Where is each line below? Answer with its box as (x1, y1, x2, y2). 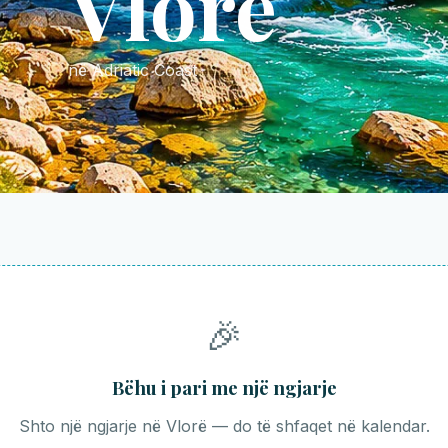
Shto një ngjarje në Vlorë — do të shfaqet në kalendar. (18, 415, 430, 436)
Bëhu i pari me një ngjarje (111, 374, 337, 400)
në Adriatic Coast (68, 59, 197, 80)
